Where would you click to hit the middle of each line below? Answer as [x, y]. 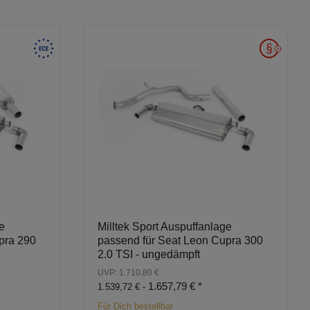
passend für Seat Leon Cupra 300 [180, 241]
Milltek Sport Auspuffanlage [165, 227]
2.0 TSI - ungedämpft [149, 255]
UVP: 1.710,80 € [128, 273]
